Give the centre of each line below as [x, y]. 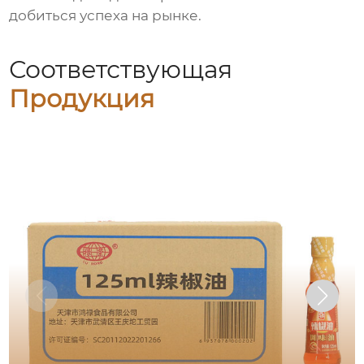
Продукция [82, 98]
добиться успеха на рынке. [106, 16]
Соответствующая [121, 69]
